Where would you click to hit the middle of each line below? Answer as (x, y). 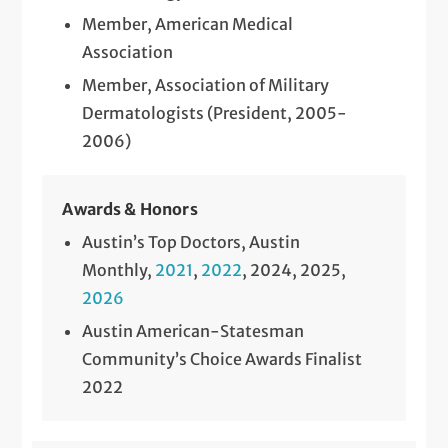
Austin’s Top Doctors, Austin (191, 241)
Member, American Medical (188, 23)
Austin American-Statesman (193, 330)
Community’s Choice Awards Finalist (222, 358)
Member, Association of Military (206, 84)
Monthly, (119, 269)
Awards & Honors (130, 208)
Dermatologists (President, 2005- (215, 112)
